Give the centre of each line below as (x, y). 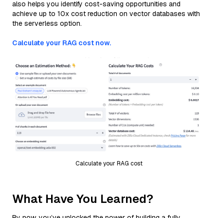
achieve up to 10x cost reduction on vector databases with (106, 14)
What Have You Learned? (83, 199)
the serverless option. (47, 23)
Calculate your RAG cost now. (62, 43)
